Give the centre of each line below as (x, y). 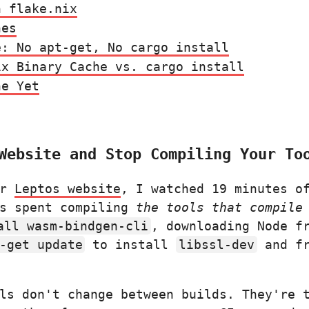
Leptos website (68, 188)
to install (131, 244)
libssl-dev (216, 244)
